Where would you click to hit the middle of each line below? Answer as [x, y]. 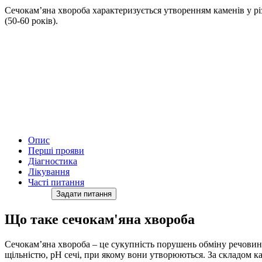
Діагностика [53, 161]
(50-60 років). [31, 20]
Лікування [49, 171]
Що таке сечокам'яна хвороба [100, 219]
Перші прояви [56, 150]
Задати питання [84, 194]
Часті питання [56, 182]
